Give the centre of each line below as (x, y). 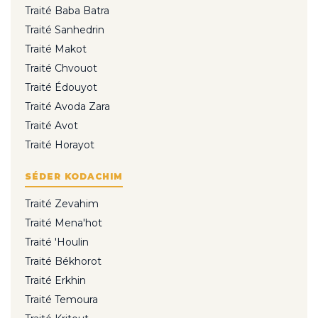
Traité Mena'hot (64, 223)
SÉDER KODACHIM (74, 176)
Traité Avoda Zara (67, 106)
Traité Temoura (61, 299)
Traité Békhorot (63, 261)
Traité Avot (51, 125)
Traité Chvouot (61, 68)
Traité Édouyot (61, 87)
